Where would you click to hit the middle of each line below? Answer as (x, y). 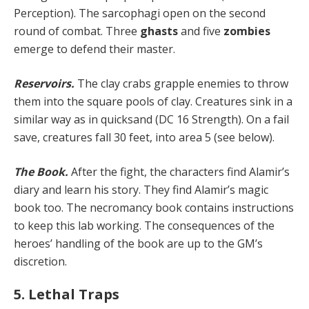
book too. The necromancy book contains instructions (154, 207)
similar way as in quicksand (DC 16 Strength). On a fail (151, 119)
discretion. (40, 261)
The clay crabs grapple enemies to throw (183, 83)
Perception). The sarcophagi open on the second (140, 13)
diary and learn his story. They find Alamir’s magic (141, 189)
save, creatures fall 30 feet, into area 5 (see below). (144, 137)
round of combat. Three (77, 31)
